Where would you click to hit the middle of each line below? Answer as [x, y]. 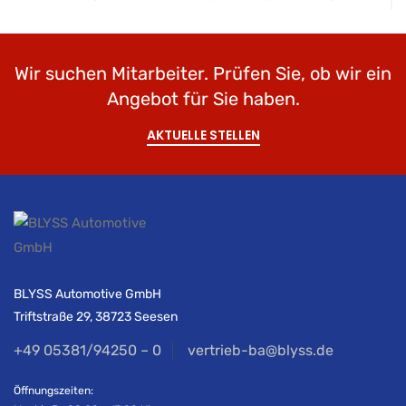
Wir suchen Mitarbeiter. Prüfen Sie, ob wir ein [203, 74]
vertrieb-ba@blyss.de [261, 351]
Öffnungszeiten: [53, 391]
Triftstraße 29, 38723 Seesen [96, 317]
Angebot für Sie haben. [203, 99]
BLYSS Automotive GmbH [87, 295]
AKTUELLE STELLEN [203, 135]
